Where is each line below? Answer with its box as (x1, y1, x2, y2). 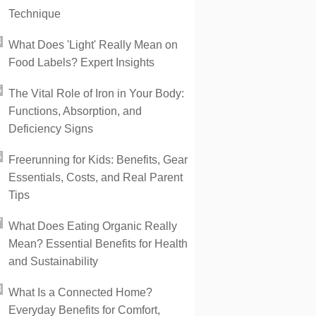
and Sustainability (8, 255, 98, 267)
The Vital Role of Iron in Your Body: (8, 87, 184, 99)
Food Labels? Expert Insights (8, 56, 154, 68)
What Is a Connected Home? (8, 286, 152, 298)
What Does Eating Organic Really (8, 220, 177, 232)
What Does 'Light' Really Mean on (8, 39, 178, 51)
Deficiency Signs (8, 123, 93, 135)
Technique (8, 8, 61, 20)
